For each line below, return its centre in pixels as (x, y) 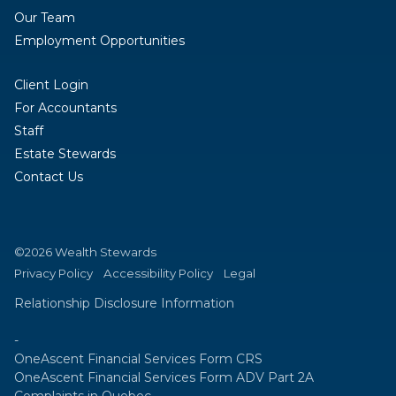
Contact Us (49, 176)
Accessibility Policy (158, 273)
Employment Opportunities (99, 40)
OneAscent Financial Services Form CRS (138, 358)
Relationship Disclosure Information (124, 303)
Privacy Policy (53, 273)
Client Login (51, 84)
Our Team (45, 17)
